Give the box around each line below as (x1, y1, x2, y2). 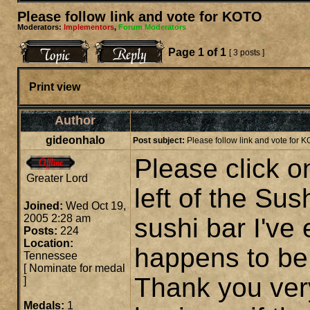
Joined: (24, 200, 63, 212)
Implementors (64, 23, 114, 31)
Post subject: (133, 136, 185, 145)
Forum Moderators (118, 23, 186, 31)
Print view (29, 81, 80, 93)
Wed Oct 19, (63, 200, 126, 212)
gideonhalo (46, 134, 105, 146)
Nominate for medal (29, 262, 125, 274)
